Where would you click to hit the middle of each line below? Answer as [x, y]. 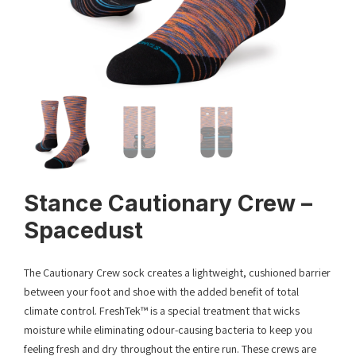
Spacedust [83, 231]
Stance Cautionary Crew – [168, 204]
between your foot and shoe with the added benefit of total [161, 292]
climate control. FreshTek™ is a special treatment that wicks [162, 311]
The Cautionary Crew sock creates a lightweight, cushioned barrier [177, 273]
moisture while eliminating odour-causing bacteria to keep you [168, 330]
